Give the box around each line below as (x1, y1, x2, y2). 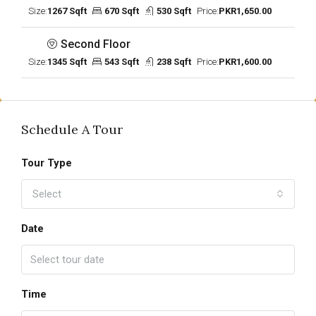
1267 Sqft (47, 6, 87, 16)
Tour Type (21, 157, 72, 169)
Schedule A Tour (21, 121, 123, 138)
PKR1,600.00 (219, 56, 272, 67)
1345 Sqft (47, 56, 87, 67)
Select (32, 188, 61, 200)
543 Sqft (104, 56, 139, 67)
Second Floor (61, 37, 130, 51)
